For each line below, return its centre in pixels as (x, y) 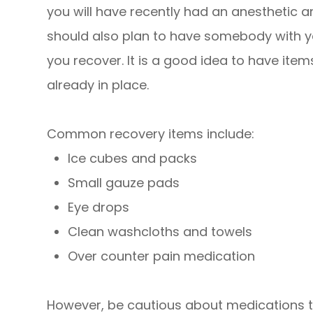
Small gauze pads (124, 183)
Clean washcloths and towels (160, 232)
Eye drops (99, 208)
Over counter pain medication (162, 256)
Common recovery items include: (151, 134)
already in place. (98, 85)
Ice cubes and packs (133, 159)
